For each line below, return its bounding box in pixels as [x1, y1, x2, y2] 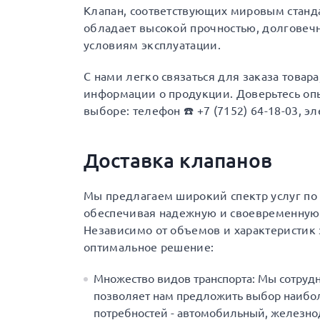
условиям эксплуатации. [84, 39, 221, 51]
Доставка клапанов [84, 149, 272, 171]
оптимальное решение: [84, 241, 214, 254]
